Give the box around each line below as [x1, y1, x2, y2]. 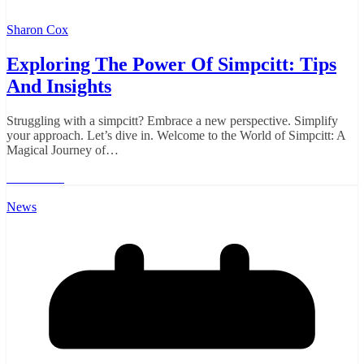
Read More [6, 171, 64, 185]
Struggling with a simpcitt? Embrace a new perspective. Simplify [6, 114, 338, 128]
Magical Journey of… [6, 143, 119, 158]
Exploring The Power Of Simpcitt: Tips [6, 54, 336, 76]
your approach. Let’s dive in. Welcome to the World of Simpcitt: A [6, 128, 345, 143]
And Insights [6, 76, 111, 97]
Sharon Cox [6, 23, 68, 37]
